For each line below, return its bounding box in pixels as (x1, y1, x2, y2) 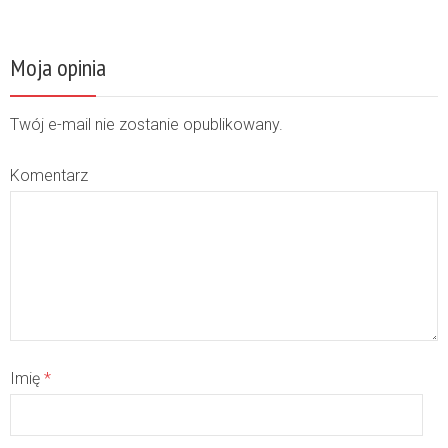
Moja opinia (10, 51, 106, 83)
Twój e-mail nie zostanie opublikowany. (10, 114, 283, 134)
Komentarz (10, 165, 88, 185)
